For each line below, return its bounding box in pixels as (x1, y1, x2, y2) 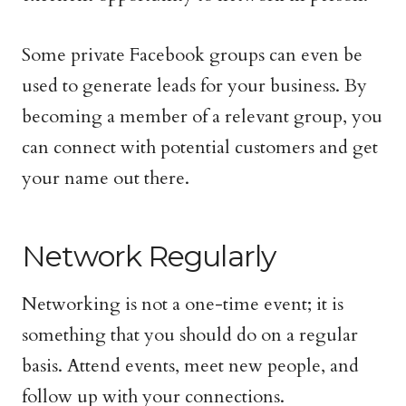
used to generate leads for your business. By (22, 73, 367, 98)
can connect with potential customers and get (22, 135, 378, 159)
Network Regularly (22, 238, 275, 274)
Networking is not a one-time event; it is (22, 292, 343, 316)
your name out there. (22, 166, 189, 190)
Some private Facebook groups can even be (22, 43, 362, 67)
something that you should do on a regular (22, 323, 358, 347)
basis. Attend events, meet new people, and (22, 353, 359, 378)
